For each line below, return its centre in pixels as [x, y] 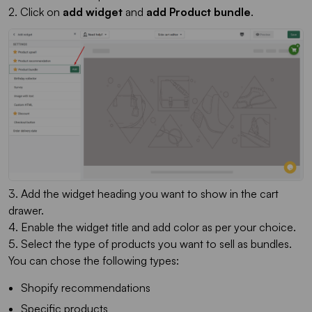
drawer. [26, 210]
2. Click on [36, 11]
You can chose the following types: [94, 260]
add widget [93, 11]
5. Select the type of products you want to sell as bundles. [150, 244]
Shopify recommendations [86, 288]
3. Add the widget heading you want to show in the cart [143, 194]
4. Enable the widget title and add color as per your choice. [152, 227]
